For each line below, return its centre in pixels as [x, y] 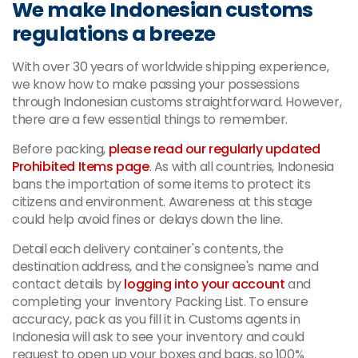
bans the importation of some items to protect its [161, 184]
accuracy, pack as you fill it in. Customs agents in [156, 319]
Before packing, [60, 149]
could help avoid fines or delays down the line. [147, 219]
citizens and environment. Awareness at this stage [162, 201]
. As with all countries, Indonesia [242, 166]
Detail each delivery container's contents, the [148, 249]
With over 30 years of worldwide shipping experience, [171, 66]
